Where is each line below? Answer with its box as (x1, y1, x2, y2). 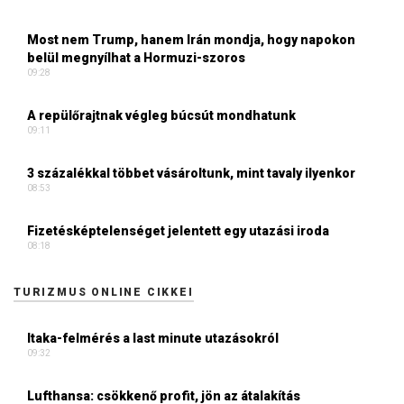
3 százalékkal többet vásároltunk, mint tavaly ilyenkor (27, 166, 355, 181)
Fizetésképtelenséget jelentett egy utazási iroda (27, 224, 329, 239)
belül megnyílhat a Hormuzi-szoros (27, 50, 245, 66)
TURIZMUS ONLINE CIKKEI (14, 286, 194, 299)
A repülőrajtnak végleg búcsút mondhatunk (27, 108, 296, 124)
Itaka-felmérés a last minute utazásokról (27, 331, 279, 346)
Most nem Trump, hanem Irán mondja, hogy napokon (27, 32, 355, 48)
